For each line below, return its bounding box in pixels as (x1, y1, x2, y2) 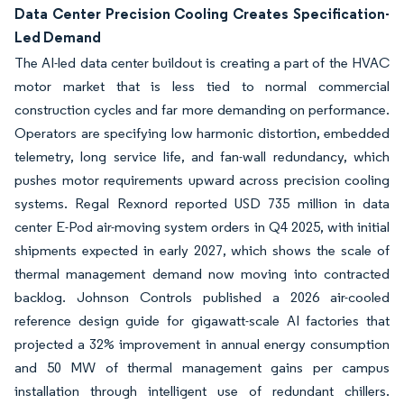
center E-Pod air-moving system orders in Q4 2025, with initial (14, 218, 390, 235)
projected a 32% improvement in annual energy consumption (14, 335, 390, 353)
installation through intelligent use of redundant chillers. (14, 382, 390, 399)
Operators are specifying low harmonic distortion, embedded (14, 124, 390, 142)
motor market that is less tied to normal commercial (14, 78, 390, 95)
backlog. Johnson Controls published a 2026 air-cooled (14, 289, 390, 306)
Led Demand (14, 28, 101, 46)
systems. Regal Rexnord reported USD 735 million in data (14, 195, 390, 212)
